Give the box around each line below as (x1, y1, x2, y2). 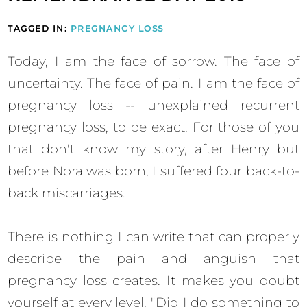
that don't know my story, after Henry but (8, 140, 299, 157)
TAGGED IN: (8, 23, 71, 34)
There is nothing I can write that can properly (8, 228, 299, 245)
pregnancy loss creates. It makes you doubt (8, 272, 299, 288)
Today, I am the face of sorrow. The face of (8, 53, 299, 69)
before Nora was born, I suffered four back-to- (8, 162, 299, 179)
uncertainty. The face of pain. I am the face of (8, 75, 299, 91)
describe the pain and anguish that (8, 250, 299, 267)
